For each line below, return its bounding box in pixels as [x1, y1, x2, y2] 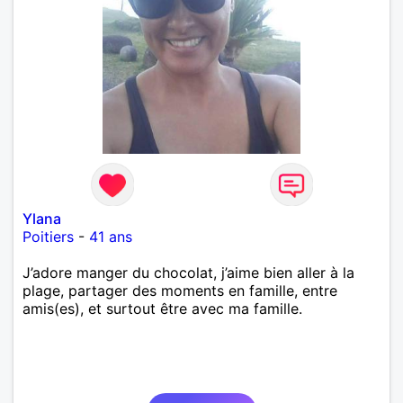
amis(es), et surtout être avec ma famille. [22, 299, 302, 318]
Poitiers [22, 227, 74, 246]
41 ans [89, 227, 132, 246]
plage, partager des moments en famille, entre [22, 281, 337, 300]
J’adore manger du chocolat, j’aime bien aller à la [22, 263, 354, 282]
